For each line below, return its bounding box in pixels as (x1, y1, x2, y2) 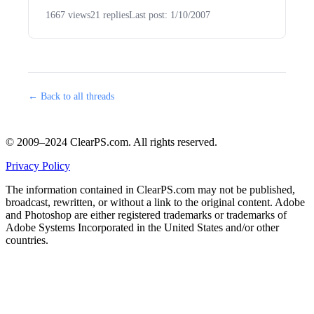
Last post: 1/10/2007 (129, 10, 210, 20)
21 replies (90, 10, 129, 20)
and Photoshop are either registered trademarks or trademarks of (6, 209, 287, 221)
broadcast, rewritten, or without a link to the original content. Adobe (6, 196, 305, 208)
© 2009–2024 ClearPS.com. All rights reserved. (6, 136, 217, 148)
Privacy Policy (6, 160, 70, 172)
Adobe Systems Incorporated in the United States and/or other (6, 221, 279, 233)
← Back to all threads (28, 91, 114, 102)
